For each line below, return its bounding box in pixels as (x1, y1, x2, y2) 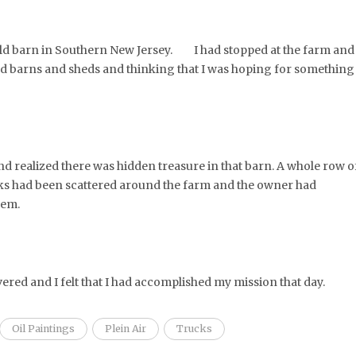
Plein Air (104, 323, 146, 335)
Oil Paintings (11, 323, 75, 335)
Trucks (176, 323, 212, 335)
